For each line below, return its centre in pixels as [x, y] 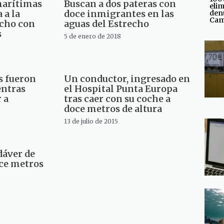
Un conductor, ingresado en [127, 79]
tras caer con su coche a [117, 99]
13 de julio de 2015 [91, 121]
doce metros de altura [113, 109]
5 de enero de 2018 [92, 36]
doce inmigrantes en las [119, 14]
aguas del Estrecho [106, 24]
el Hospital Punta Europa [120, 89]
